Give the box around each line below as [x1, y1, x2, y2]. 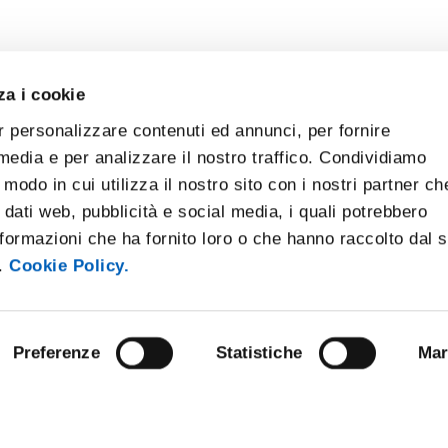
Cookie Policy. [9, 256, 130, 276]
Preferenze [12, 343, 100, 362]
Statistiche [215, 343, 302, 362]
